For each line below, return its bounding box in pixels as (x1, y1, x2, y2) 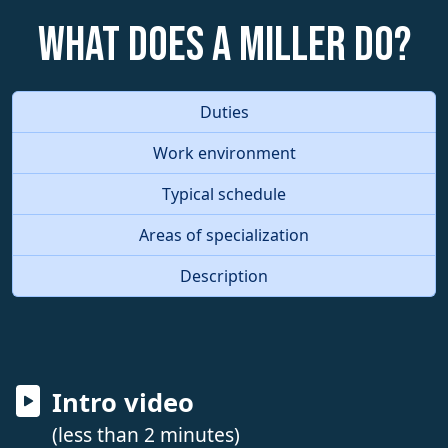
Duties (199, 100, 249, 123)
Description (180, 264, 268, 287)
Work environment (152, 141, 296, 164)
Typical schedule (162, 182, 286, 205)
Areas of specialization (139, 223, 309, 246)
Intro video (52, 384, 194, 420)
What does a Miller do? (37, 16, 411, 74)
